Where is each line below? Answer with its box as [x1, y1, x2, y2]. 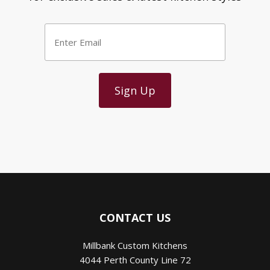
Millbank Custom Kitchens [83, 239, 187, 251]
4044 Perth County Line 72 [79, 253, 191, 266]
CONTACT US [99, 210, 171, 225]
